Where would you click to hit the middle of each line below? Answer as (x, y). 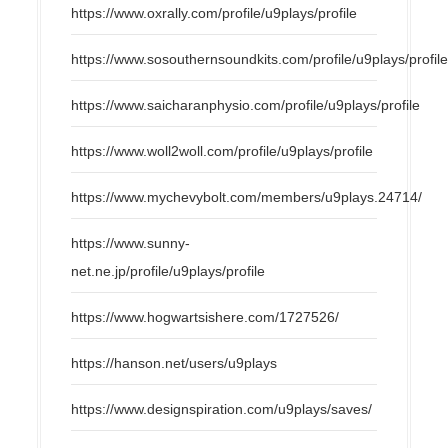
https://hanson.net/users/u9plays (174, 362)
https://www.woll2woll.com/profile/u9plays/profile (222, 150)
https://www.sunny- (131, 242)
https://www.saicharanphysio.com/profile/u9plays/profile (246, 104)
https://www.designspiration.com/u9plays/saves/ (222, 408)
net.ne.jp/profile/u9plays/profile (168, 270)
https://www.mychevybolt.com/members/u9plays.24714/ (247, 196)
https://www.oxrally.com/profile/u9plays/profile (214, 12)
